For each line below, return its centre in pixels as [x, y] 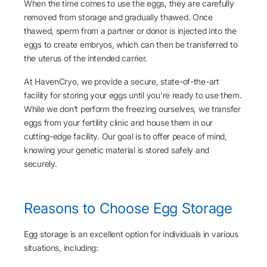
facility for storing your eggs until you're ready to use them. [133, 95]
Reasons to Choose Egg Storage [128, 209]
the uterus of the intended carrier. [86, 58]
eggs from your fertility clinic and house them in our [119, 123]
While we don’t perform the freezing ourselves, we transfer [132, 109]
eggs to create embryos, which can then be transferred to [131, 45]
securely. [41, 164]
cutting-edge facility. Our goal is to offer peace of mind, [125, 136]
